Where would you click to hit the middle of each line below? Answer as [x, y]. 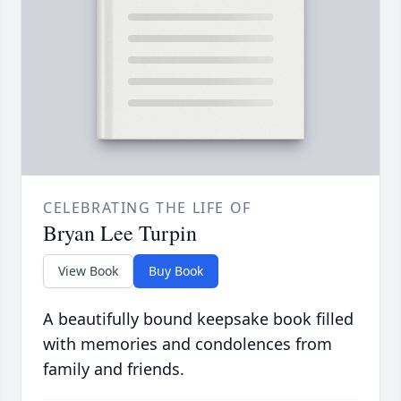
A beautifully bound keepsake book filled [198, 319]
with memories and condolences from [188, 344]
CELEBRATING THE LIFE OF [147, 208]
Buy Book [176, 271]
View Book [88, 271]
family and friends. [114, 369]
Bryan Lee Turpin [120, 233]
